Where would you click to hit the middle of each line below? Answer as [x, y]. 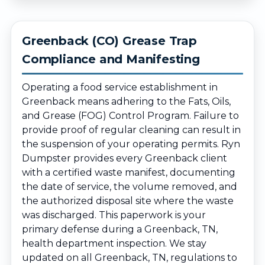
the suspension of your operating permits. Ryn [131, 144]
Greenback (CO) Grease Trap [109, 41]
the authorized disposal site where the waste [128, 201]
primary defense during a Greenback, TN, [120, 229]
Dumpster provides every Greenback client [125, 158]
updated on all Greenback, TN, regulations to [130, 258]
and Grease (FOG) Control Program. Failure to [130, 116]
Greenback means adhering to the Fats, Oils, [126, 101]
